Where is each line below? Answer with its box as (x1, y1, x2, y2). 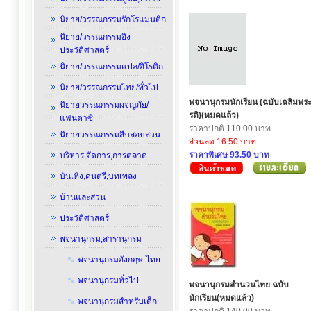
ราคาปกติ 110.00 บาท (189, 124, 271, 133)
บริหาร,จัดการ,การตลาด (59, 151, 147, 160)
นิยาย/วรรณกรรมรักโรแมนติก (59, 15, 166, 24)
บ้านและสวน (59, 192, 106, 202)
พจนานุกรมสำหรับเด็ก (77, 296, 157, 306)
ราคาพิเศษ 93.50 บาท (189, 150, 269, 160)
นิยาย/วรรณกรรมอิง (59, 32, 131, 42)
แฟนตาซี (59, 113, 93, 123)
